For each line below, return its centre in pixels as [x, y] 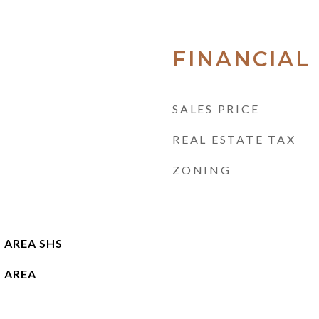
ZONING [202, 170]
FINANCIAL [241, 59]
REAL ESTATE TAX [234, 139]
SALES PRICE [216, 109]
